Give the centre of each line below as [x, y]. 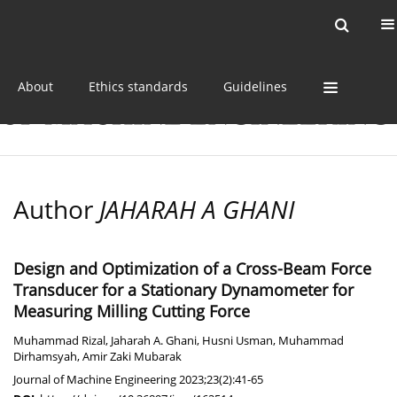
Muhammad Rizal [59, 341]
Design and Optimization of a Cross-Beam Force [192, 269]
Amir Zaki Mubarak [132, 357]
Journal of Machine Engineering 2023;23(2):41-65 [138, 380]
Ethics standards [138, 86]
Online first [189, 24]
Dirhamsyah [45, 357]
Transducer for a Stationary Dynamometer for [183, 290]
